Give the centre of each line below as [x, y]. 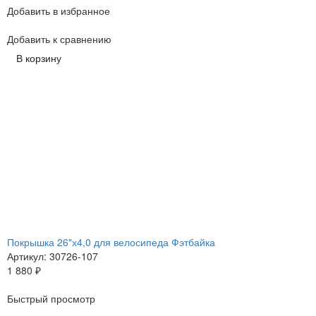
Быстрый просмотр [51, 299]
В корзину [39, 58]
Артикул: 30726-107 [53, 256]
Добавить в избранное [59, 11]
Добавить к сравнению [59, 39]
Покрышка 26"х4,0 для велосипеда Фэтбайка [111, 242]
